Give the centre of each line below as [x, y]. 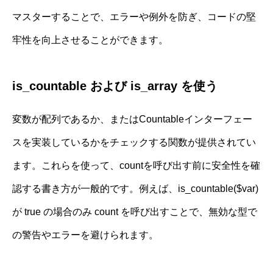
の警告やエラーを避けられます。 [85, 235]
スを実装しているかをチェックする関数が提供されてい [134, 142]
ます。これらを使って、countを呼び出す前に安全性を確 [136, 165]
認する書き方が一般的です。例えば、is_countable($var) [135, 188]
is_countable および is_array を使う [115, 86]
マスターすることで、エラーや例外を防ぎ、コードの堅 [134, 16]
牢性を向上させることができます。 [90, 40]
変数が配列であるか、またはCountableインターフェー [132, 119]
